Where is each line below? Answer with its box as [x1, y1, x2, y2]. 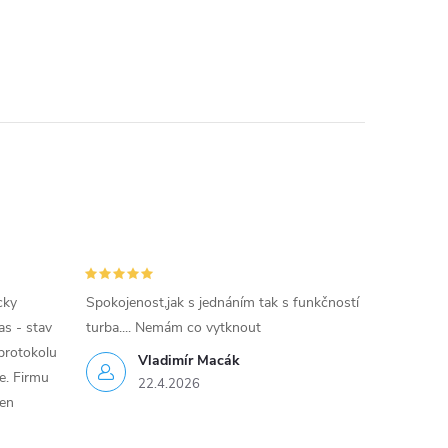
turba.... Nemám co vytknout [85, 318, 261, 338]
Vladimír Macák [137, 351, 240, 371]
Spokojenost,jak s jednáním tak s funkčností [85, 293, 359, 313]
